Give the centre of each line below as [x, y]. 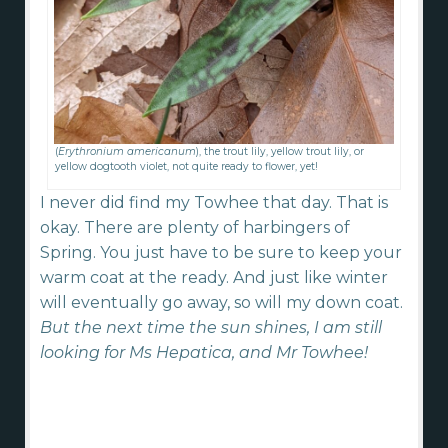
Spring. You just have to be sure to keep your [221, 252]
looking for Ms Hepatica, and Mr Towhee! [204, 352]
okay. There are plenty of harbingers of [195, 227]
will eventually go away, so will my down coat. [221, 302]
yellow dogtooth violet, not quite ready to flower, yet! [187, 166]
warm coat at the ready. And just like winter [214, 277]
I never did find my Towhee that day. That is [214, 202]
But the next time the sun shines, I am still [211, 327]
